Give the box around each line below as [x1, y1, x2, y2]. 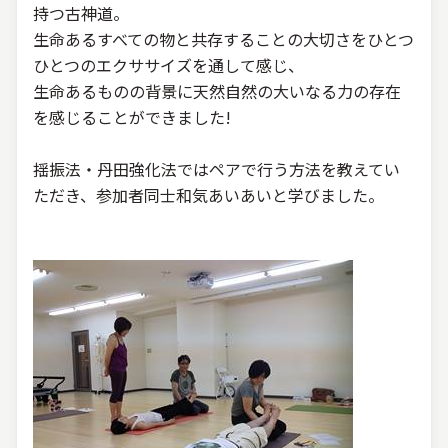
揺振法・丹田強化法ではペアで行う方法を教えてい [33, 157, 400, 181]
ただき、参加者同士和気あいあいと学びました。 [33, 183, 384, 207]
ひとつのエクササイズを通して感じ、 [33, 53, 304, 77]
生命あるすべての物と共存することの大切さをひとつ [33, 27, 414, 51]
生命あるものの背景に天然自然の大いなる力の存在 [33, 79, 401, 103]
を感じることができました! [33, 105, 231, 129]
